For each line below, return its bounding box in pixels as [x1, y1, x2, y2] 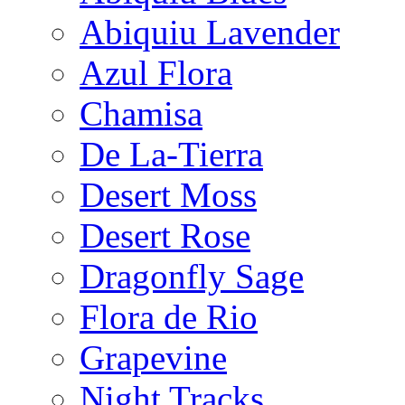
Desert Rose [80, 215, 250, 255]
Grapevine [80, 337, 227, 377]
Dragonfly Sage [80, 256, 304, 296]
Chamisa [80, 93, 202, 133]
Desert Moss [80, 174, 257, 214]
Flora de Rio [80, 297, 258, 336]
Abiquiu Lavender [80, 12, 340, 52]
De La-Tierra [80, 134, 263, 174]
